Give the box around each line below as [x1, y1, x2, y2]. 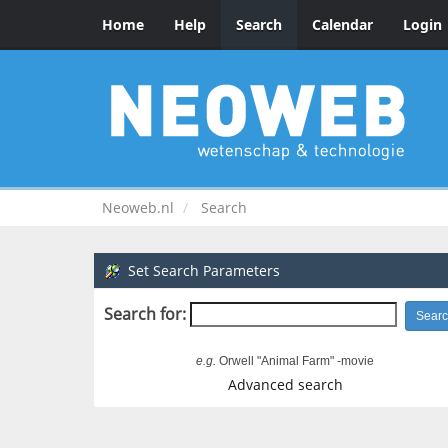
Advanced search [227, 374, 343, 394]
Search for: [104, 303, 186, 326]
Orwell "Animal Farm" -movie [216, 354, 374, 369]
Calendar [312, 15, 373, 34]
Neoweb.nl [102, 198, 174, 217]
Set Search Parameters [128, 261, 280, 280]
